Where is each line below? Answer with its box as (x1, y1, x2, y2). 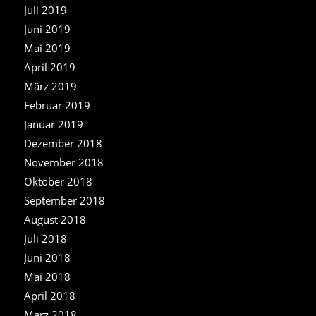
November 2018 (23, 154, 104, 169)
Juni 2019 (23, 21, 71, 36)
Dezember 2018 (23, 135, 102, 150)
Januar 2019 (23, 116, 83, 131)
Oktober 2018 (23, 174, 92, 188)
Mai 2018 (23, 269, 71, 284)
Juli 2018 (23, 231, 67, 245)
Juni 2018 (23, 250, 71, 265)
